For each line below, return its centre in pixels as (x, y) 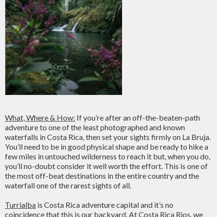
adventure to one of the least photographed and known (95, 127)
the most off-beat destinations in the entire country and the (102, 176)
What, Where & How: (40, 117)
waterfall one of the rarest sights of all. (68, 185)
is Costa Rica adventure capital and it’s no (105, 205)
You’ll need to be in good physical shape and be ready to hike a (107, 147)
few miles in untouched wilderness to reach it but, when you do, (108, 156)
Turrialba (20, 205)
